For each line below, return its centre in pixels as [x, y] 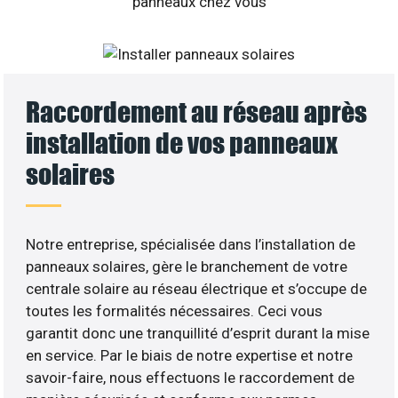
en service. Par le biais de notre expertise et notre [190, 356]
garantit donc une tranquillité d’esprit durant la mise [198, 334]
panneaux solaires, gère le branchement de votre [187, 267]
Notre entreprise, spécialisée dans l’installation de [191, 245]
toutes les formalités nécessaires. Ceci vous [175, 311]
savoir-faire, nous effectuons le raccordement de [191, 378]
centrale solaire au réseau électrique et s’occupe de [197, 289]
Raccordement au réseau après [197, 112]
